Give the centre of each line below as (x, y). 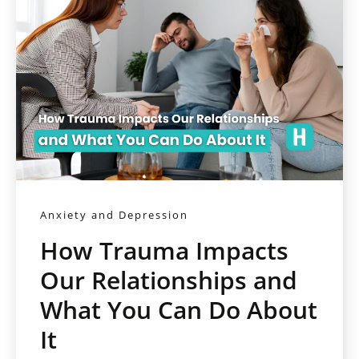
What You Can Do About (179, 310)
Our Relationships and (169, 280)
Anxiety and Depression (114, 215)
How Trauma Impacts (164, 251)
